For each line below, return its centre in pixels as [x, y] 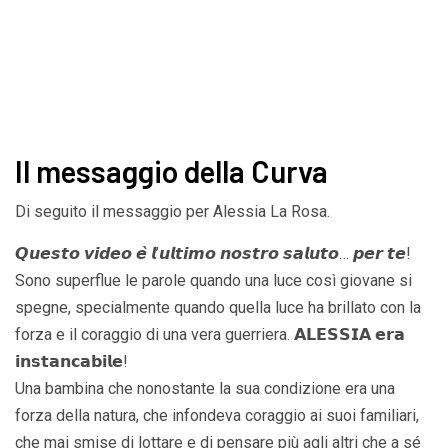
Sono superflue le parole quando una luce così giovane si [213, 280]
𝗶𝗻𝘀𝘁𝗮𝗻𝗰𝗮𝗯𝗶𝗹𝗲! [71, 361]
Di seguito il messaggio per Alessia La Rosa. [172, 211]
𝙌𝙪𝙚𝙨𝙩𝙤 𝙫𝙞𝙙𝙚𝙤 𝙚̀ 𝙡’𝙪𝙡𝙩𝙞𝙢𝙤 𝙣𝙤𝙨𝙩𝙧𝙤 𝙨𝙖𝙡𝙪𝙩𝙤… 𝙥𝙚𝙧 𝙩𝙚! [213, 253]
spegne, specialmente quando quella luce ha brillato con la [218, 307]
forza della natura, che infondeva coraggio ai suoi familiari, [217, 415]
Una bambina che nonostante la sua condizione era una [205, 388]
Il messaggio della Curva [171, 170]
